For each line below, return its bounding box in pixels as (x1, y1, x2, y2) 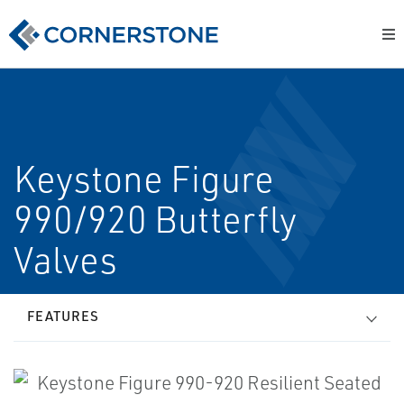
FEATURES (27, 308, 99, 325)
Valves (14, 237, 117, 282)
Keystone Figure (14, 156, 274, 201)
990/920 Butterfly (14, 197, 297, 242)
